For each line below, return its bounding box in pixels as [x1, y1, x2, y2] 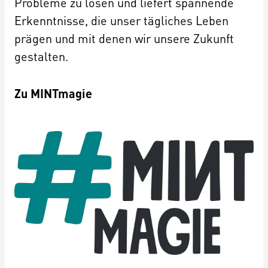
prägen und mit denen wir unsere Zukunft [14, 30, 234, 46]
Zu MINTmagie [14, 85, 92, 101]
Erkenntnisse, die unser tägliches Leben [14, 12, 229, 28]
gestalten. [14, 48, 68, 64]
